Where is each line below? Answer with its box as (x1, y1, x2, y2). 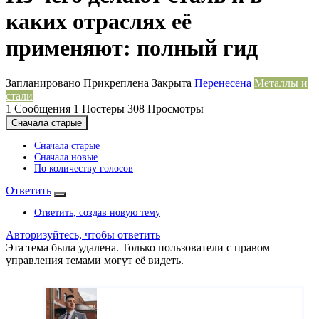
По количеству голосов (34, 162, 133, 174)
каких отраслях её (6, 9, 192, 35)
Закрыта (152, 76, 194, 89)
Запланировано (6, 76, 83, 89)
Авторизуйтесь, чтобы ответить (6, 228, 160, 241)
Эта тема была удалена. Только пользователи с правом (6, 241, 270, 253)
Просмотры (147, 102, 204, 115)
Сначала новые (34, 151, 98, 162)
